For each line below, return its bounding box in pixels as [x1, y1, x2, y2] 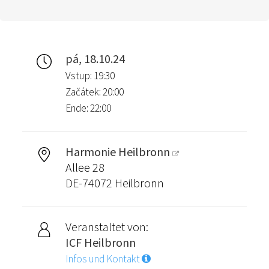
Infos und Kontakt [65, 252, 142, 265]
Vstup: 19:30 [65, 68, 115, 82]
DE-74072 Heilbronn [65, 175, 164, 190]
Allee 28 [65, 159, 104, 175]
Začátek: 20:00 [65, 85, 124, 98]
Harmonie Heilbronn [65, 144, 170, 159]
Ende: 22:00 [65, 101, 111, 115]
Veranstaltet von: [65, 219, 148, 234]
